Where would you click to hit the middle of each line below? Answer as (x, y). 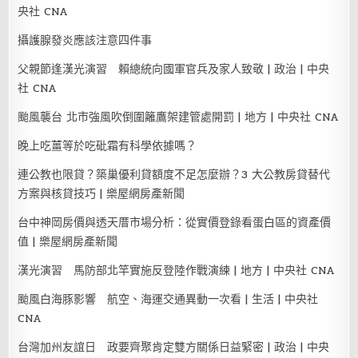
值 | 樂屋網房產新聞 (68, 241)
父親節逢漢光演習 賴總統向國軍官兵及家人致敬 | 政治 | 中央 (174, 69)
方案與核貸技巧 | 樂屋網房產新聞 (101, 193)
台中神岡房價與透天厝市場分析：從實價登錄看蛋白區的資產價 (175, 222)
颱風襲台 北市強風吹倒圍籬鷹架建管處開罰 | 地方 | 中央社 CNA (179, 117)
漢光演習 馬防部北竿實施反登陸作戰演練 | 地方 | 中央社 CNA (177, 270)
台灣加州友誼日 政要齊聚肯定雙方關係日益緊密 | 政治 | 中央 (174, 347)
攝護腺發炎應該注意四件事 (85, 40)
